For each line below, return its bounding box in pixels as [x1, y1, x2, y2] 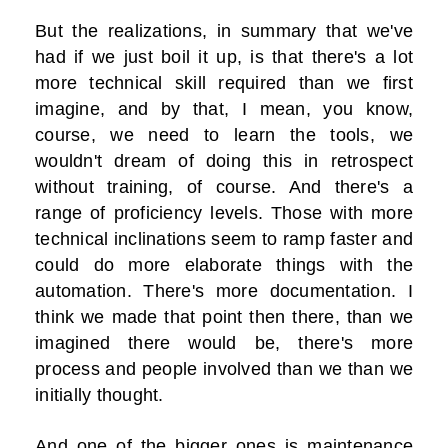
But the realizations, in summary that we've [35, 21, 413, 42]
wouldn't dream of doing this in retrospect [35, 151, 413, 172]
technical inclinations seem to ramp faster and [35, 229, 413, 250]
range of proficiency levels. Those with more [35, 203, 413, 224]
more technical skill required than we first [35, 73, 413, 94]
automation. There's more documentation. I [35, 281, 413, 302]
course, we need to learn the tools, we [35, 125, 413, 146]
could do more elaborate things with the [35, 255, 413, 276]
